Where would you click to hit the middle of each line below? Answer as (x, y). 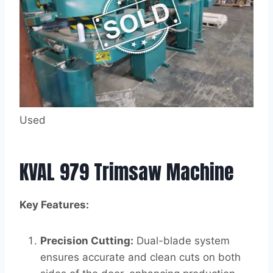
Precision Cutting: (87, 241)
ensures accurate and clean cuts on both (140, 257)
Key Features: (54, 205)
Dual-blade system (182, 241)
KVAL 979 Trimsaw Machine (127, 172)
